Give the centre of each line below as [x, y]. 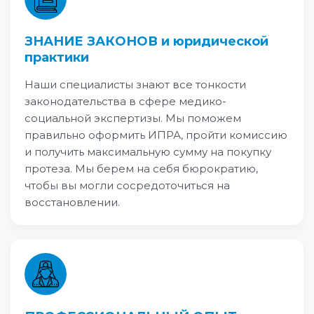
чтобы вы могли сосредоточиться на [127, 185]
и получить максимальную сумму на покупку [148, 152]
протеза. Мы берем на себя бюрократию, [141, 169]
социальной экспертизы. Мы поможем [133, 118]
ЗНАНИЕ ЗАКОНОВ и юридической [146, 41]
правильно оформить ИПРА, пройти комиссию [156, 135]
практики [57, 57]
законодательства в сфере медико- [125, 101]
